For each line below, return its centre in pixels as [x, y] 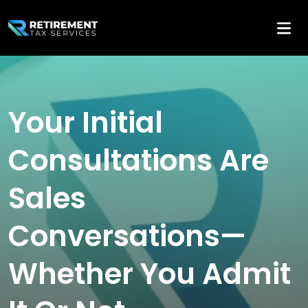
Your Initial [86, 123]
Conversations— [127, 236]
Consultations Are [139, 161]
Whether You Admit [150, 274]
